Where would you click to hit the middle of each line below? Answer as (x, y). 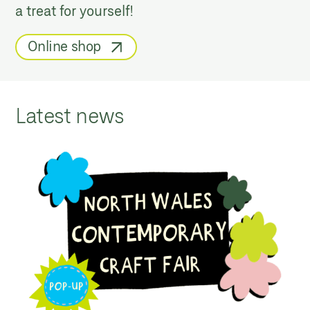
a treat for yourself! (75, 11)
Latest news (70, 115)
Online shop (65, 46)
